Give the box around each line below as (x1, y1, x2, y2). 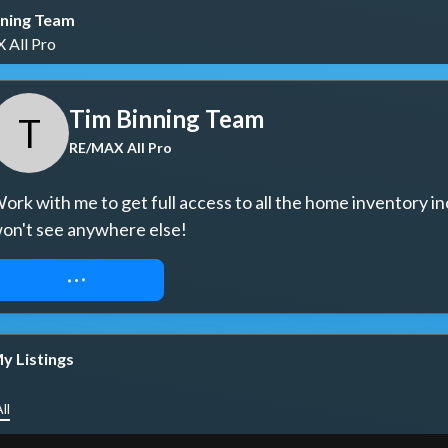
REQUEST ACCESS (10, 270, 143, 289)
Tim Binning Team (69, 103, 264, 133)
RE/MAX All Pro (69, 138, 172, 156)
